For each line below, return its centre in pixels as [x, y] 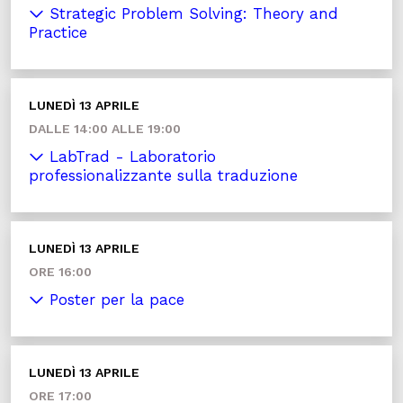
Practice [58, 32]
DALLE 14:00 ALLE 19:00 [105, 129]
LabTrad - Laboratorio [130, 157]
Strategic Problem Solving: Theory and [191, 13]
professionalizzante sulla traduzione [163, 175]
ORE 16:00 [60, 272]
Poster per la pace [114, 300]
